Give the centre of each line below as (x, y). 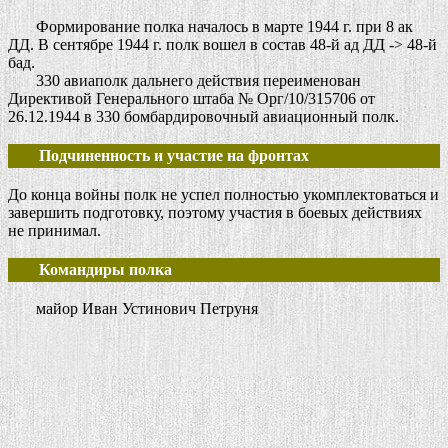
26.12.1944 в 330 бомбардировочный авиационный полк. (203, 117)
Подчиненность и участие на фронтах (174, 156)
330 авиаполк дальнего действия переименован (184, 81)
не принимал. (54, 231)
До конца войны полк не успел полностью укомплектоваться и (223, 195)
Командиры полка (91, 270)
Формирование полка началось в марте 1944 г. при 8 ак (210, 27)
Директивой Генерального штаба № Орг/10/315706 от (191, 99)
